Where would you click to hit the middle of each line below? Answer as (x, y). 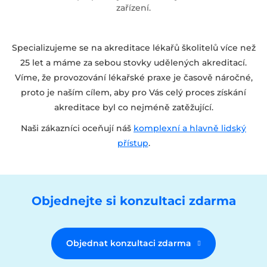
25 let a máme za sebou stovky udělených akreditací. (133, 62)
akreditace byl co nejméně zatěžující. (133, 107)
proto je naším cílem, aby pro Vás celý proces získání (133, 92)
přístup (133, 143)
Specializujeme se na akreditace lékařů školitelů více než (133, 47)
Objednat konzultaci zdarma (129, 243)
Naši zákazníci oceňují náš (77, 128)
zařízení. (133, 7)
